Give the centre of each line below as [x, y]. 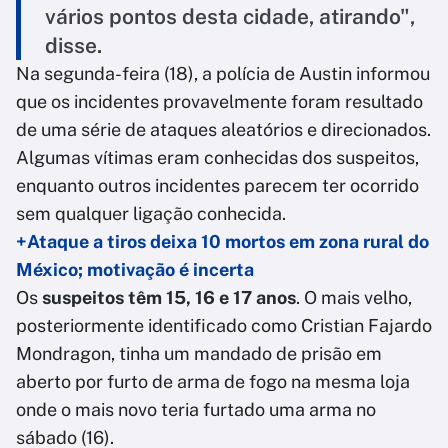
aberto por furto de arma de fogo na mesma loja [213, 382]
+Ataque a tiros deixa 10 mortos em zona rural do [222, 242]
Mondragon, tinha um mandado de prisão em [199, 354]
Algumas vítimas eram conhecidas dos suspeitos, [217, 158]
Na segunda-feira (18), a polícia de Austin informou [223, 74]
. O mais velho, [354, 298]
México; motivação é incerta [135, 270]
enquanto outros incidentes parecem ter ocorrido [217, 186]
